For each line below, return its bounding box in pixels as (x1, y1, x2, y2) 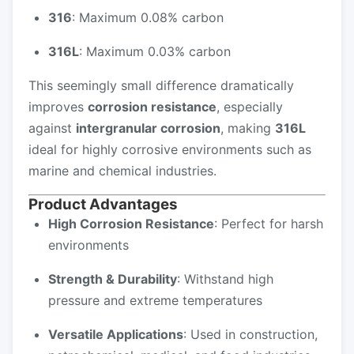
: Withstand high (177, 271, 273, 287)
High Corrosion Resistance (48, 216, 214, 232)
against (28, 120, 76, 136)
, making (220, 120, 275, 136)
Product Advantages (28, 195, 178, 213)
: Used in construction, (183, 326, 318, 342)
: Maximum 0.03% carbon (79, 43, 231, 59)
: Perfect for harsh (214, 216, 323, 232)
